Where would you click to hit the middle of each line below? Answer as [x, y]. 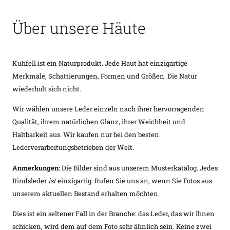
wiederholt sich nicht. [47, 89]
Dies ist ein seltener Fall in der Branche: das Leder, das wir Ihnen [113, 213]
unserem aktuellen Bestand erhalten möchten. [86, 193]
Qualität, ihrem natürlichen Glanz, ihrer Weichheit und [99, 122]
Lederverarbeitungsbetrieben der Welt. [73, 148]
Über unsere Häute [79, 28]
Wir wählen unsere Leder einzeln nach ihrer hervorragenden [108, 109]
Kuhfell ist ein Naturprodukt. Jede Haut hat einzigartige [100, 63]
